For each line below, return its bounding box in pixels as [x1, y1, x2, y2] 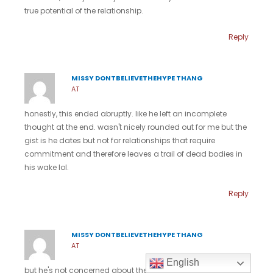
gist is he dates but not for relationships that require [24, 135, 215, 146]
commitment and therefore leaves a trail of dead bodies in [24, 148, 243, 159]
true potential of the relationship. [24, 5, 143, 16]
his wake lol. [24, 161, 69, 172]
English [164, 257, 200, 268]
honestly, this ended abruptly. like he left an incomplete [24, 108, 227, 119]
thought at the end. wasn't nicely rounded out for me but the [24, 121, 247, 132]
